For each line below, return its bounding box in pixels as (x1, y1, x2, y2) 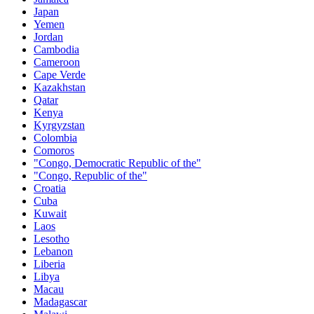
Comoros (34, 144, 74, 156)
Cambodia (34, 43, 79, 55)
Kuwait (34, 207, 67, 219)
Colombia (34, 131, 77, 144)
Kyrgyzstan (34, 118, 85, 131)
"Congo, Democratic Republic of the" (34, 156, 201, 169)
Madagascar (34, 295, 87, 308)
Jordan (34, 30, 63, 43)
